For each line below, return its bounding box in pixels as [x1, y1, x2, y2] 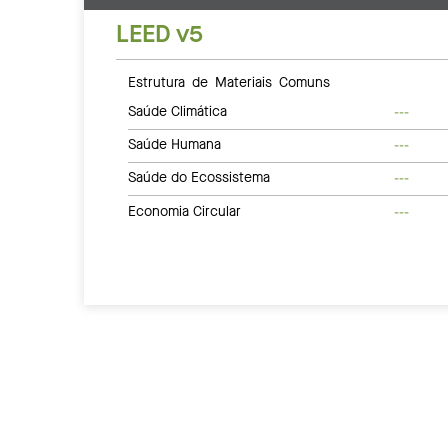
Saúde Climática [128, 101, 227, 121]
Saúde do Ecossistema [128, 168, 270, 188]
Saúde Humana [128, 135, 221, 155]
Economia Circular [128, 201, 241, 221]
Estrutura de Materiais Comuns [128, 73, 330, 88]
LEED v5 [116, 17, 203, 50]
